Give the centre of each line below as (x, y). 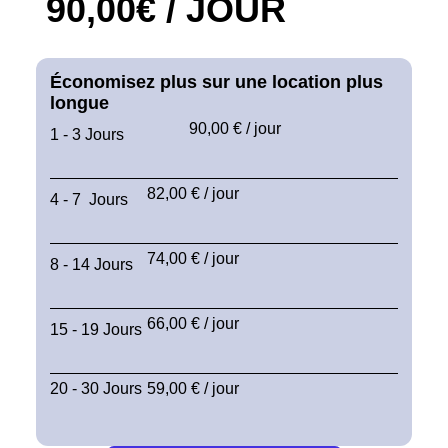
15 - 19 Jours (96, 329)
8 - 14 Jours (91, 264)
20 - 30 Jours (96, 388)
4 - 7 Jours (89, 199)
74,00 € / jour (193, 258)
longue (79, 102)
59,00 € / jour (193, 388)
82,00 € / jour (193, 193)
